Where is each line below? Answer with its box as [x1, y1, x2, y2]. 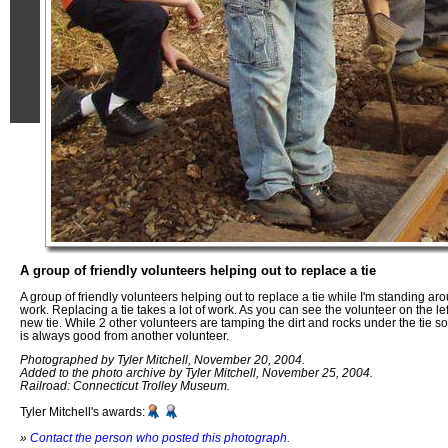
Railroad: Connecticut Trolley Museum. [20, 379, 230, 393]
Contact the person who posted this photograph [30, 430, 287, 444]
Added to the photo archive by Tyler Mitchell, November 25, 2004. [20, 366, 373, 380]
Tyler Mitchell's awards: [20, 405, 145, 419]
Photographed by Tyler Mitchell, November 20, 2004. [20, 353, 305, 367]
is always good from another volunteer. [20, 328, 229, 342]
